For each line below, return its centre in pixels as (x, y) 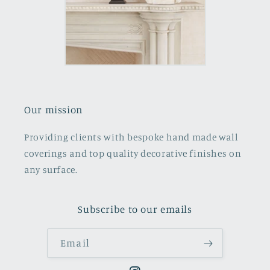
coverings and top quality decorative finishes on (133, 154)
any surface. (51, 170)
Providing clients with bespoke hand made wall (131, 137)
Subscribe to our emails (135, 209)
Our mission (53, 110)
